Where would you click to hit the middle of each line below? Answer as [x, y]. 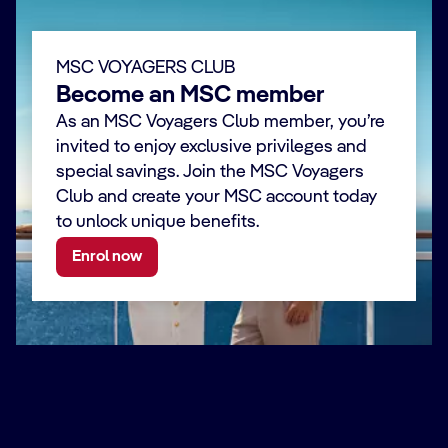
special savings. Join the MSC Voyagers [210, 172]
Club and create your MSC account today [216, 197]
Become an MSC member [190, 96]
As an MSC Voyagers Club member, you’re [220, 122]
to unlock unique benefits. [157, 222]
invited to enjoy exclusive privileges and [211, 147]
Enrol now [107, 257]
